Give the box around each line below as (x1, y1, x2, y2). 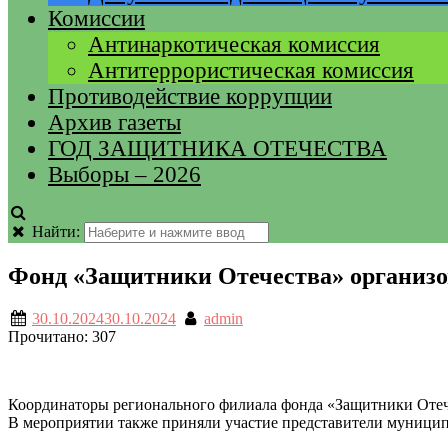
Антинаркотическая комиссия (88, 32, 380, 57)
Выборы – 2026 (48, 162, 201, 187)
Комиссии (48, 6, 145, 31)
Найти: (32, 223, 80, 240)
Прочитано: (8, 327, 92, 345)
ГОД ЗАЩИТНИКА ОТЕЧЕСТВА (48, 136, 387, 161)
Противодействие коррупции (48, 84, 332, 109)
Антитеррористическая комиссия (88, 58, 414, 83)
